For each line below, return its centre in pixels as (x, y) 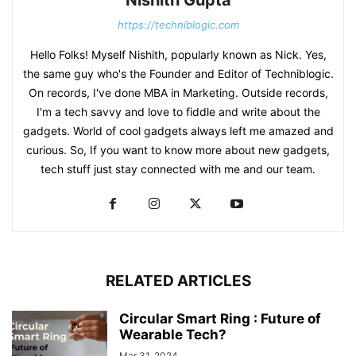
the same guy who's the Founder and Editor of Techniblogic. (178, 74)
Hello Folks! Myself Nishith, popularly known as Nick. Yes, (178, 55)
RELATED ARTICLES (178, 281)
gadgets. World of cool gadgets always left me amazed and (178, 131)
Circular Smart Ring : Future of (220, 319)
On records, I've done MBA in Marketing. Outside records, (178, 93)
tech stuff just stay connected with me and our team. (178, 169)
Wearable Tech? (173, 335)
